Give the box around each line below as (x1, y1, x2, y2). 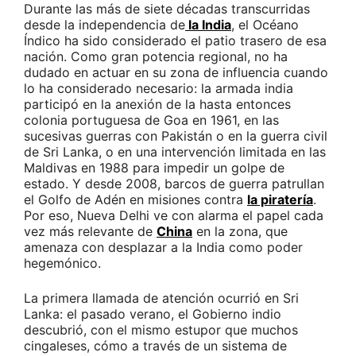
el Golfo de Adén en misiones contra (24, 192, 247, 208)
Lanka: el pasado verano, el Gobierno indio (24, 306, 281, 323)
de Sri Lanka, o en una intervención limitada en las (24, 144, 326, 161)
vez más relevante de (24, 223, 157, 240)
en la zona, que (192, 223, 288, 240)
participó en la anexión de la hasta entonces (24, 96, 291, 113)
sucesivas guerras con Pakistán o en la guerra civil (24, 128, 327, 145)
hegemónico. (24, 255, 101, 272)
